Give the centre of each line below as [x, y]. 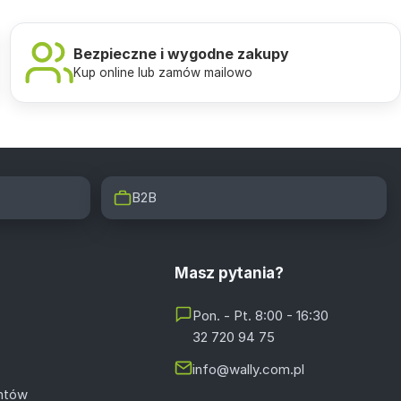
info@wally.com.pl [249, 369]
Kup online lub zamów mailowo [162, 72]
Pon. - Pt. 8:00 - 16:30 [261, 315]
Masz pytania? [229, 273]
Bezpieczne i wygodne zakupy [181, 53]
